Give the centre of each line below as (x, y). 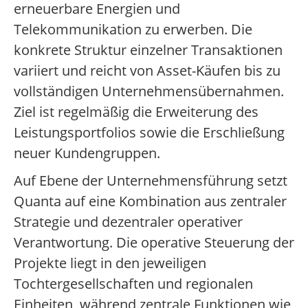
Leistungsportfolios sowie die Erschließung (149, 133)
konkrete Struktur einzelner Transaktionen (148, 50)
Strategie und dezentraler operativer (128, 222)
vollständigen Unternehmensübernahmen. (149, 91)
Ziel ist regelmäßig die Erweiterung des (136, 112)
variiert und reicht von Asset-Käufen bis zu (147, 71)
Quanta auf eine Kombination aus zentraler (150, 201)
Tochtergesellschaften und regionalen (133, 284)
